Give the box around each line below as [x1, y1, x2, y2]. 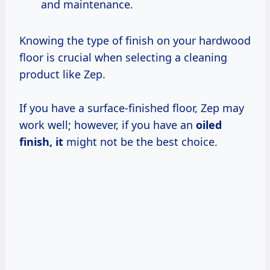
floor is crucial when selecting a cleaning [19, 49, 227, 64]
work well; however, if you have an [19, 117, 196, 132]
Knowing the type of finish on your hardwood [19, 33, 251, 48]
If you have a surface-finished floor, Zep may [19, 100, 244, 115]
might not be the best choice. [63, 134, 218, 149]
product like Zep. [19, 66, 105, 81]
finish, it [19, 134, 63, 149]
